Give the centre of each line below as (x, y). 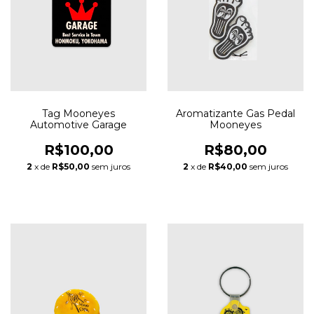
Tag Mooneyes (78, 113)
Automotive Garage (78, 124)
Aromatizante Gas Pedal (235, 113)
